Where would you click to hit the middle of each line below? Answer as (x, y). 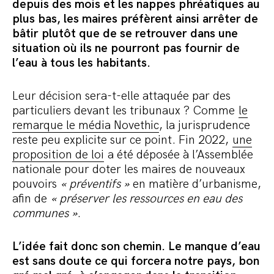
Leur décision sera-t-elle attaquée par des (121, 96)
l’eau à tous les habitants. (81, 63)
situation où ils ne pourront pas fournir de (126, 49)
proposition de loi (58, 155)
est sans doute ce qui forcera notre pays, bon (136, 261)
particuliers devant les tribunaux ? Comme (125, 111)
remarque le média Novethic (86, 126)
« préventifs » (95, 184)
